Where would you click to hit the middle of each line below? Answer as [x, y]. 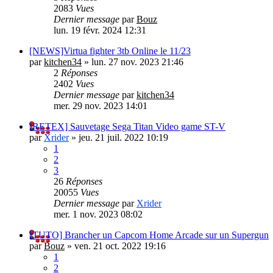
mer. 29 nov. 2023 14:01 [101, 105]
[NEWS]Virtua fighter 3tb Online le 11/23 [110, 51]
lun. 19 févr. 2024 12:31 [100, 30]
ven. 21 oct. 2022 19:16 [120, 246]
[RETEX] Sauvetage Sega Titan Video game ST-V [127, 126]
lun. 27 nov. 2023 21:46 [137, 62]
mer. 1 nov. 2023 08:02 [98, 214]
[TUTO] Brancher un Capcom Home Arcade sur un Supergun [149, 235]
